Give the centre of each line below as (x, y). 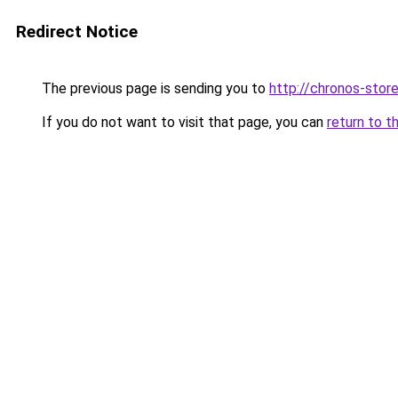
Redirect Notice (77, 32)
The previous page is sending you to (154, 88)
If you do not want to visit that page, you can (183, 122)
